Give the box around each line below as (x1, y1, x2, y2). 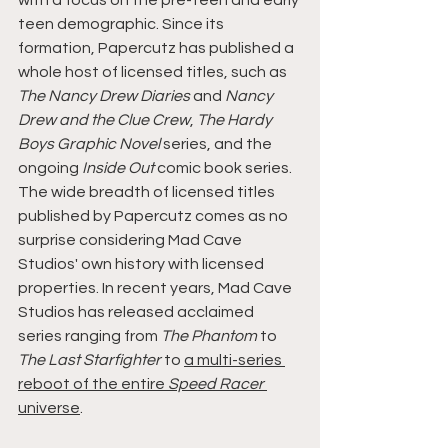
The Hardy (197, 112, 275, 129)
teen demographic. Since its (18, 16, 227, 33)
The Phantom (161, 328, 260, 345)
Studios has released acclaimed (18, 304, 257, 321)
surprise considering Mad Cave (18, 232, 245, 249)
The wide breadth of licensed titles (18, 184, 278, 201)
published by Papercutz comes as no (18, 208, 291, 225)
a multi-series (184, 352, 285, 369)
